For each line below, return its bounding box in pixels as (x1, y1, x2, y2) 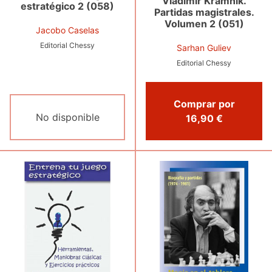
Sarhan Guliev (177, 42, 231, 53)
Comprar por (173, 98, 235, 110)
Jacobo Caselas (36, 25, 99, 36)
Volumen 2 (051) (164, 18, 244, 30)
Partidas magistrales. (154, 6, 254, 19)
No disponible (35, 111, 100, 124)
